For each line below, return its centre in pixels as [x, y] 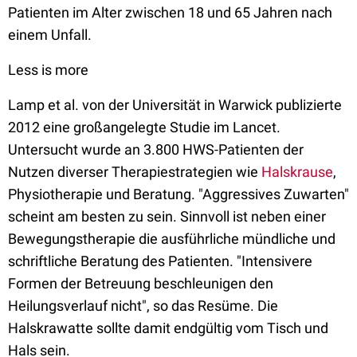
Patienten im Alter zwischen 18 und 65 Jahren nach [170, 13]
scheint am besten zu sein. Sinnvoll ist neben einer [167, 217]
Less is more [48, 70]
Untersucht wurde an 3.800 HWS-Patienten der [156, 150]
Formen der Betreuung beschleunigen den [141, 284]
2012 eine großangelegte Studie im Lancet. [144, 127]
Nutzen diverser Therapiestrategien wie [135, 172]
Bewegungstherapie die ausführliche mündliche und [172, 239]
